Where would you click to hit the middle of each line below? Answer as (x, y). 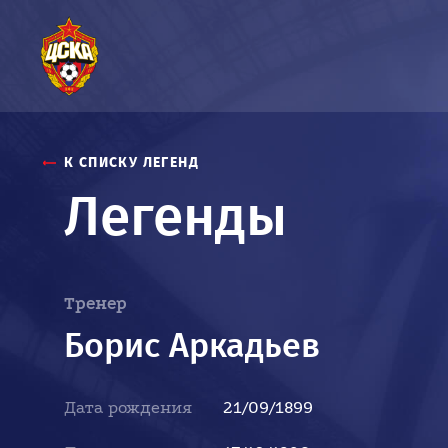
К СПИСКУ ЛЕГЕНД (131, 162)
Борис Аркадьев (192, 345)
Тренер (95, 303)
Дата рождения (128, 407)
